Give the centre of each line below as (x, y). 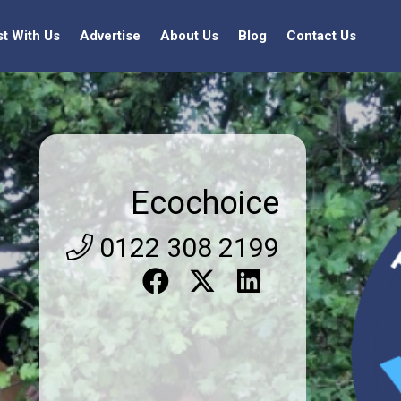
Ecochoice (205, 203)
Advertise (110, 36)
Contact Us (321, 36)
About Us (189, 36)
